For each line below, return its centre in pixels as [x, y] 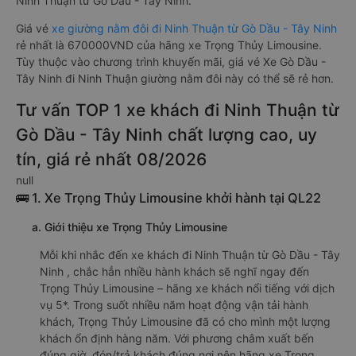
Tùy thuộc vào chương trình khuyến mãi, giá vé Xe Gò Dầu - [171, 62]
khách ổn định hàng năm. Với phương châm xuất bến [177, 338]
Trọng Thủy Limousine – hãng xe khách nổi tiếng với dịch [187, 288]
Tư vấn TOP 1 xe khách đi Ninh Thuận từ [178, 110]
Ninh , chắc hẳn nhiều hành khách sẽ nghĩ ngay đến [174, 271]
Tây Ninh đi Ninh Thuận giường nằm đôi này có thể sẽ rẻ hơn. [175, 78]
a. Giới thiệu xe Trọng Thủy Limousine [130, 227]
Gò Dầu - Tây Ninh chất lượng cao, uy [166, 135]
